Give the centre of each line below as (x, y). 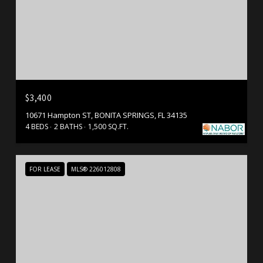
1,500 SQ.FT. (108, 126)
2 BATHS (68, 126)
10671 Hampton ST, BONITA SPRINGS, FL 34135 (106, 115)
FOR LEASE (45, 169)
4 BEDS (37, 126)
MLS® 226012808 (96, 169)
